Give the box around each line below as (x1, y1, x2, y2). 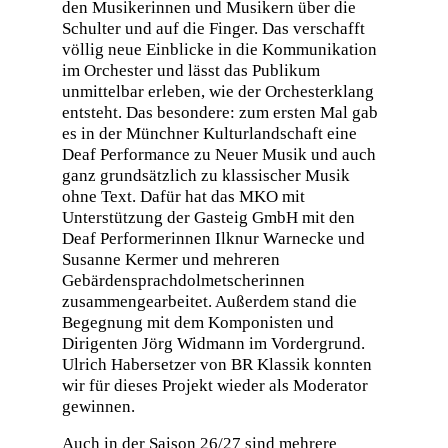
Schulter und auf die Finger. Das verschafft (61, 18, 365, 38)
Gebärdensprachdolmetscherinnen (61, 270, 305, 290)
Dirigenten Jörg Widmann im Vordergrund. (61, 333, 365, 353)
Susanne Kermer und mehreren (61, 249, 280, 269)
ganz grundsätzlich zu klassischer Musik (61, 165, 350, 185)
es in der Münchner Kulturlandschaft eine (61, 123, 357, 143)
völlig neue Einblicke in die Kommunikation (61, 39, 377, 59)
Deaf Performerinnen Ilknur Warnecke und (61, 228, 365, 248)
